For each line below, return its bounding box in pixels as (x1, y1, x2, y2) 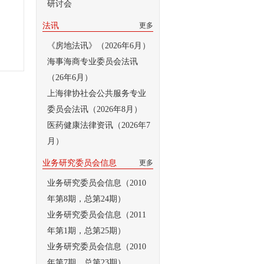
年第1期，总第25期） (47, 226, 126, 235)
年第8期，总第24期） (47, 194, 126, 203)
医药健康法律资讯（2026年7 (47, 121, 150, 130)
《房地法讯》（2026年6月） (47, 41, 150, 50)
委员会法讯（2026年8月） (47, 105, 142, 114)
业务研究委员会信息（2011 (47, 210, 146, 219)
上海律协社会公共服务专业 (47, 89, 146, 98)
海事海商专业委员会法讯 (47, 57, 138, 66)
